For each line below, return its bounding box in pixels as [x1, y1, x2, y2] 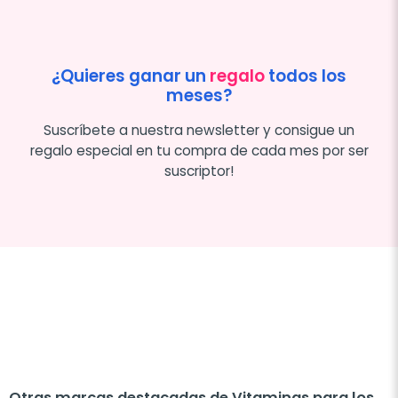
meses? [166, 84, 232, 107]
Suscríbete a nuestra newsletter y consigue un [44, 121, 354, 139]
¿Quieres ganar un [52, 64, 210, 88]
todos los [265, 64, 346, 88]
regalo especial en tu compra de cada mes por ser [29, 141, 369, 160]
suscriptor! [164, 162, 234, 180]
